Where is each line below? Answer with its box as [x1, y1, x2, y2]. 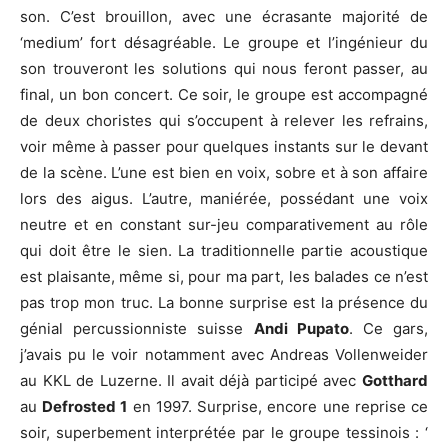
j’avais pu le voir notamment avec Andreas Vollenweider [20, 345, 428, 364]
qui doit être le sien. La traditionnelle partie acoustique [20, 241, 428, 260]
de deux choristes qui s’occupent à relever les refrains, [20, 111, 428, 130]
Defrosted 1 [42, 397, 128, 416]
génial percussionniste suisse [20, 319, 254, 338]
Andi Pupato [253, 319, 349, 338]
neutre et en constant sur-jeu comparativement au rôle [20, 215, 428, 234]
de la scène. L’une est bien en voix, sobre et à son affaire [20, 163, 428, 182]
